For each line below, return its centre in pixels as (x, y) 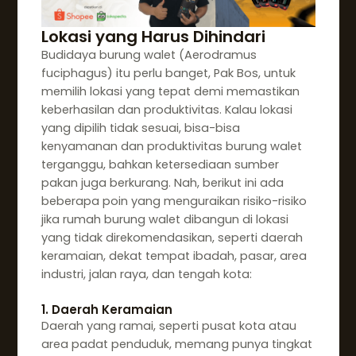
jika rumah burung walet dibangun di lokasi (164, 220)
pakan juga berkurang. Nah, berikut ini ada (162, 183)
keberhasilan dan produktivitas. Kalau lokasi (166, 110)
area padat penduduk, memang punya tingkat (176, 344)
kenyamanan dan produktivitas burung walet (171, 147)
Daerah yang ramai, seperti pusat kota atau (168, 325)
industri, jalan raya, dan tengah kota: (146, 275)
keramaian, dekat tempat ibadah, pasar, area (174, 256)
